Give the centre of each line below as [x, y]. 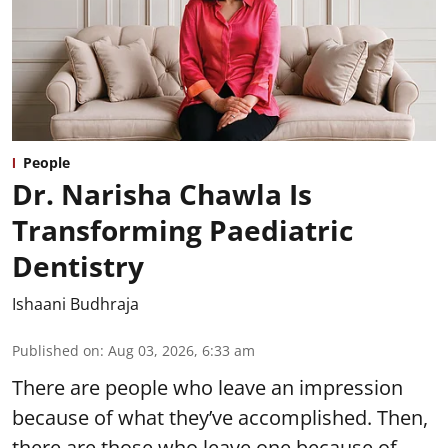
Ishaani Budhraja [75, 303]
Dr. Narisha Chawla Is [162, 193]
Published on [56, 350]
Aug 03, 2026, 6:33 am [181, 350]
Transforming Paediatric [182, 229]
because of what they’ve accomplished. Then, [220, 417]
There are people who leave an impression [207, 387]
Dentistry [78, 265]
